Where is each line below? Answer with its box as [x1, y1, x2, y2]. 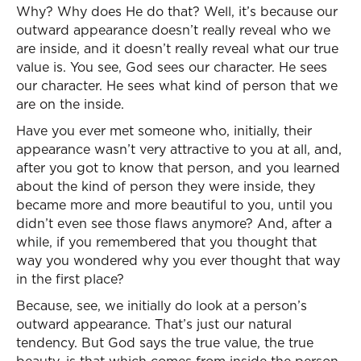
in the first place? [16, 270, 124, 288]
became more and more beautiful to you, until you [16, 196, 333, 214]
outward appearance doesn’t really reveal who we [16, 21, 330, 39]
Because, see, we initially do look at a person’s [16, 297, 307, 314]
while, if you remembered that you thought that [16, 233, 317, 251]
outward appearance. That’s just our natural [16, 315, 292, 333]
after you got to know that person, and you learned [16, 159, 340, 176]
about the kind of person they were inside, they [16, 177, 315, 195]
